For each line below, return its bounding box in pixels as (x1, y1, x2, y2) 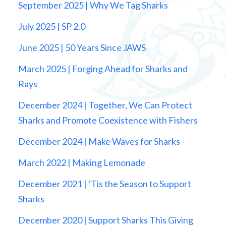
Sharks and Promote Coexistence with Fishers (18, 115, 198, 126)
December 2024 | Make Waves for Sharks (18, 136, 182, 147)
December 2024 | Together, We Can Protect (18, 99, 192, 111)
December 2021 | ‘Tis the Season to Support (18, 178, 191, 190)
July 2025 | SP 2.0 (18, 21, 85, 32)
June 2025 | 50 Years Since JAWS (18, 42, 146, 53)
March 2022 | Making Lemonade (18, 157, 147, 168)
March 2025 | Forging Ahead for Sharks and (18, 63, 188, 75)
